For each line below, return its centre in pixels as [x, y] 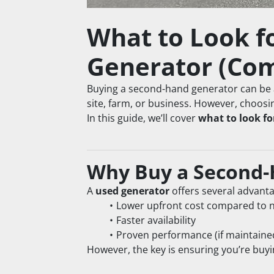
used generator [132, 191]
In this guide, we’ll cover [143, 118]
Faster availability [156, 220]
